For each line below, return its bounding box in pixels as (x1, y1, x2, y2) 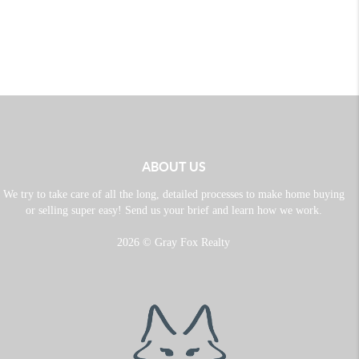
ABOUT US (141, 159, 206, 174)
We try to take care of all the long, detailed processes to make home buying (2, 188, 345, 200)
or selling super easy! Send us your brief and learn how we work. (25, 204, 322, 216)
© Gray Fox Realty (139, 236, 230, 248)
